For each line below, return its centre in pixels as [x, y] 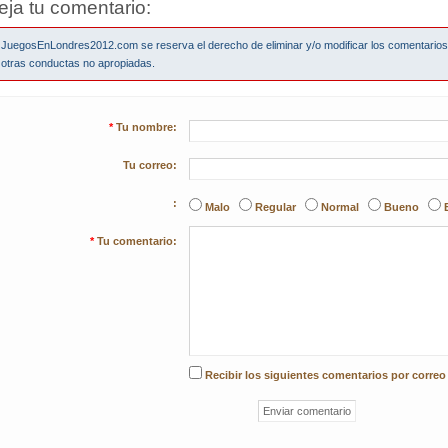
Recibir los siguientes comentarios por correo [325, 375]
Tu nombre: [146, 127]
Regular [275, 207]
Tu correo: [150, 165]
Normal [340, 207]
